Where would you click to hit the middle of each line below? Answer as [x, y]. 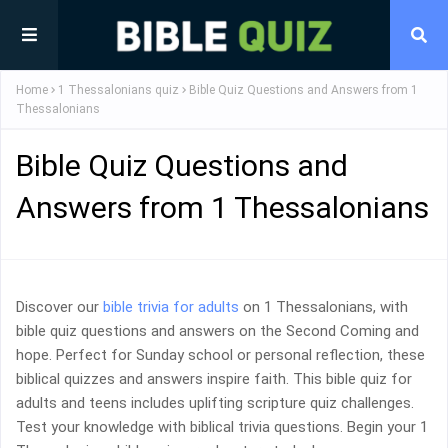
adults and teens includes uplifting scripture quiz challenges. [215, 402]
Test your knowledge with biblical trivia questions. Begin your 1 [222, 426]
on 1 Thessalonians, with [323, 306]
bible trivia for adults [171, 306]
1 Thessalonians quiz [118, 90]
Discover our [59, 306]
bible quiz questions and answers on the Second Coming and [217, 330]
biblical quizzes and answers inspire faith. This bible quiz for [214, 378]
